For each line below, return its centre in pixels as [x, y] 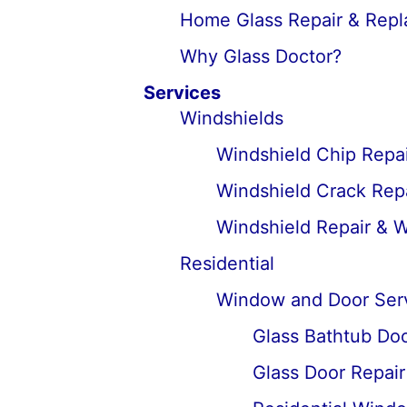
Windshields [231, 118]
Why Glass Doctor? [260, 56]
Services [182, 93]
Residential [227, 263]
